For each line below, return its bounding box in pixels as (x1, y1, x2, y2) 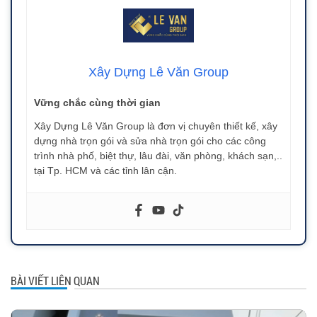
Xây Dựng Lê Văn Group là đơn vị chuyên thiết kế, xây (34, 120, 277, 132)
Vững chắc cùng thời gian (34, 97, 161, 109)
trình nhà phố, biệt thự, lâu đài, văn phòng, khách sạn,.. (34, 150, 282, 162)
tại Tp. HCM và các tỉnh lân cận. (34, 165, 177, 177)
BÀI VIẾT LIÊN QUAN (11, 273, 100, 289)
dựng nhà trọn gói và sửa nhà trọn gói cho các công (34, 135, 266, 147)
